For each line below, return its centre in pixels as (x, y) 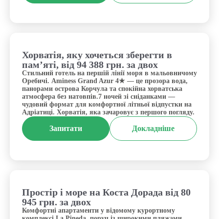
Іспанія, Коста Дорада (147, 191)
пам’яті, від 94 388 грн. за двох (90, 65)
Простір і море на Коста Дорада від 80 (106, 192)
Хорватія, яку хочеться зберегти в (97, 55)
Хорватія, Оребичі (153, 54)
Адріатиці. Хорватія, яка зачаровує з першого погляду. (108, 112)
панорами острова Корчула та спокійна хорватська (102, 89)
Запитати (66, 128)
